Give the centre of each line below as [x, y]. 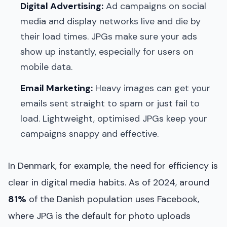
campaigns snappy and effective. [89, 134]
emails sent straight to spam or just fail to [110, 103]
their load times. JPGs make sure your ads [109, 36]
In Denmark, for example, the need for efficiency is [113, 165]
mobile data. [46, 67]
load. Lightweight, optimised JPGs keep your [114, 118]
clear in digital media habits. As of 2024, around [109, 182]
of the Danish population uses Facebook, [113, 199]
